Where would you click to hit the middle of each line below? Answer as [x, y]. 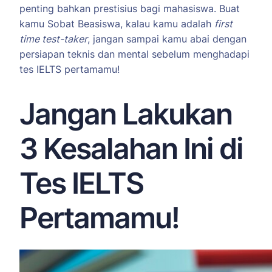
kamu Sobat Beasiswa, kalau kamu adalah [117, 24]
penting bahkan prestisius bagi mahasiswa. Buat [130, 9]
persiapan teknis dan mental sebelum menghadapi [134, 54]
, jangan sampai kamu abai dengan [167, 39]
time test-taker [53, 39]
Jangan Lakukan [126, 114]
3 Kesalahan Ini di [131, 149]
